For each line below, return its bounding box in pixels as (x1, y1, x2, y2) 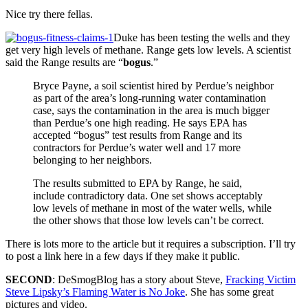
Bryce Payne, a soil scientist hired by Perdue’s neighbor (33, 79, 274, 91)
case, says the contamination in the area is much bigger (33, 104, 269, 116)
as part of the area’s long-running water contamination (33, 91, 266, 104)
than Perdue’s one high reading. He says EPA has (33, 116, 247, 129)
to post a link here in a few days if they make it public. (5, 250, 240, 262)
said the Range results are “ (5, 56, 123, 68)
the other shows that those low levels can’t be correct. (33, 214, 264, 226)
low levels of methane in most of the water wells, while (33, 201, 272, 214)
